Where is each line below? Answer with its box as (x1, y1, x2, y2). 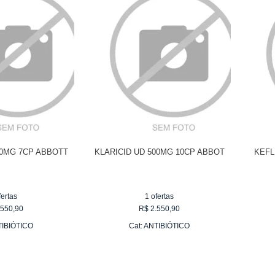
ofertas (151, 192, 174, 201)
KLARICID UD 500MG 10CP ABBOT (94, 147, 225, 157)
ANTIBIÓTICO (144, 221, 190, 230)
